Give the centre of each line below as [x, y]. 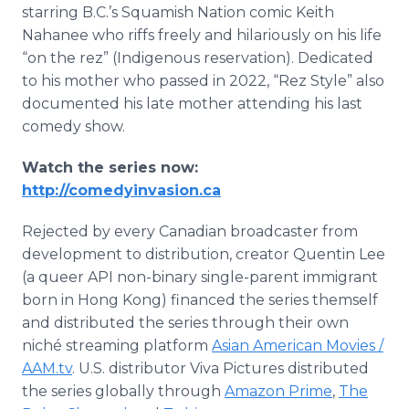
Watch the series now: [110, 168]
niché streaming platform [117, 346]
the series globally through [123, 391]
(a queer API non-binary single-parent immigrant [200, 277]
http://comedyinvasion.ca [121, 190]
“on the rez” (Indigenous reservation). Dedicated [198, 58]
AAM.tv [47, 368]
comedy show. [73, 126]
